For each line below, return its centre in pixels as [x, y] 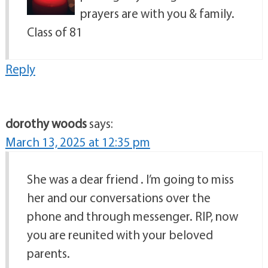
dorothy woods [46, 124]
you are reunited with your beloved [120, 235]
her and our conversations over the [118, 198]
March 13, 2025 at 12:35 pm [77, 142]
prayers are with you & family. [157, 13]
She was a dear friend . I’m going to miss [130, 179]
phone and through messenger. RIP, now [132, 216]
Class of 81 [54, 32]
